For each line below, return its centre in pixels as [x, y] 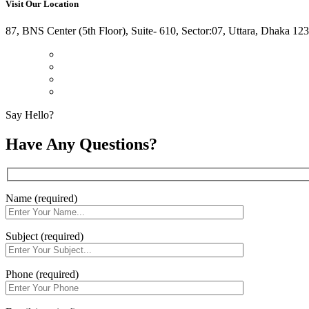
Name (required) [41, 198]
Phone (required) [42, 274]
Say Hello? [30, 115]
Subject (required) [44, 236]
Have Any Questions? [81, 144]
